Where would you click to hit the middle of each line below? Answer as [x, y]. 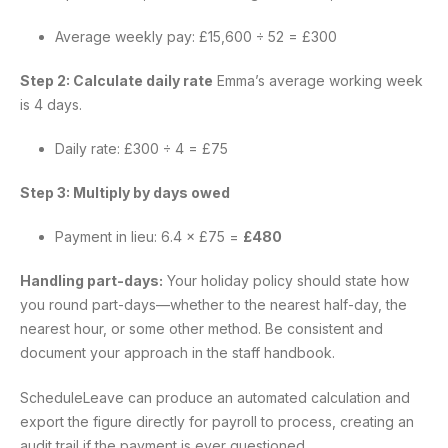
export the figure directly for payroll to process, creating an [217, 422]
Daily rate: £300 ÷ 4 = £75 [141, 149]
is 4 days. [51, 105]
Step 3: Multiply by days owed [125, 193]
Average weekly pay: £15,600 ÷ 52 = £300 [196, 37]
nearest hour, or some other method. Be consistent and [201, 329]
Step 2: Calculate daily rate [116, 81]
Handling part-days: [91, 281]
